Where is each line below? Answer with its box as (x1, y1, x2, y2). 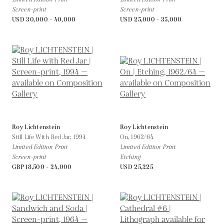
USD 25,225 (120, 162, 153, 171)
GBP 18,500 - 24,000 (12, 162, 72, 171)
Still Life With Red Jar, (12, 132, 73, 141)
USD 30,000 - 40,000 (12, 15, 76, 24)
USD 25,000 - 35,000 (120, 15, 182, 24)
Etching (120, 152, 140, 161)
